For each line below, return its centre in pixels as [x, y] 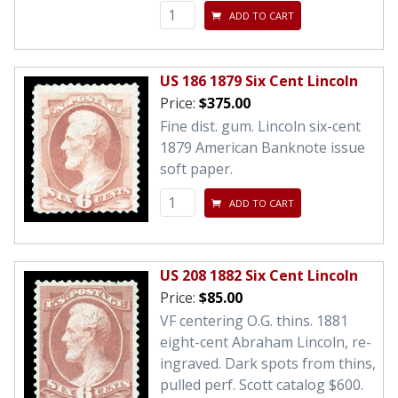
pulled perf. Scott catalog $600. [262, 385]
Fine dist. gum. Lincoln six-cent [260, 127]
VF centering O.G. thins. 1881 [254, 321]
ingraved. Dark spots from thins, [268, 364]
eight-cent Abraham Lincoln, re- [266, 342]
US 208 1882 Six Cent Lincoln [259, 276]
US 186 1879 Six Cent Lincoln [259, 81]
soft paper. [196, 169]
